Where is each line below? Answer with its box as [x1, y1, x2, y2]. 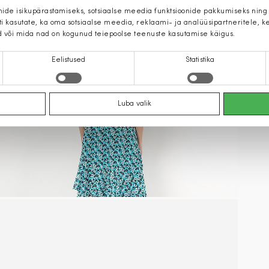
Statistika [186, 56, 214, 64]
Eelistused [51, 56, 86, 64]
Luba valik [118, 100, 151, 107]
